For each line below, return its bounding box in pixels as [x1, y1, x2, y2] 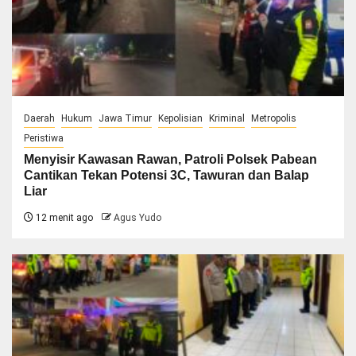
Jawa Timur [99, 112, 152, 124]
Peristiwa [24, 132, 64, 144]
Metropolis [251, 112, 296, 124]
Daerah [24, 112, 55, 124]
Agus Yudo [114, 211, 161, 223]
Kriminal [209, 112, 245, 124]
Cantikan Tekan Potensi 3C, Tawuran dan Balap [24, 168, 309, 182]
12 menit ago [33, 211, 93, 223]
